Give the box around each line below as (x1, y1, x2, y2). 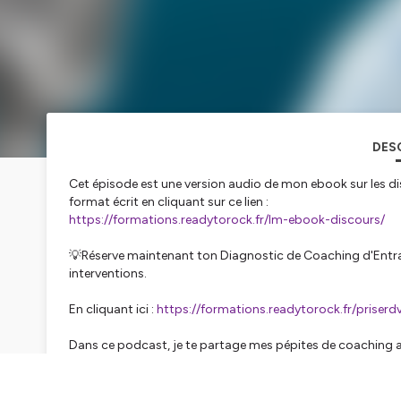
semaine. (69, 355, 119, 371)
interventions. (69, 266, 147, 282)
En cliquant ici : (69, 302, 157, 318)
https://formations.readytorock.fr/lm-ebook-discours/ (69, 212, 385, 228)
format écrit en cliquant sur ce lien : (69, 194, 269, 210)
